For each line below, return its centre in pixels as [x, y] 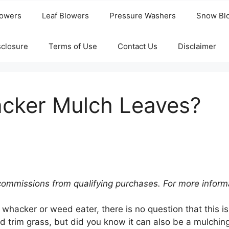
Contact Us [137, 47]
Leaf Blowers [65, 16]
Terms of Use [73, 47]
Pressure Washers [143, 16]
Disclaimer [197, 47]
